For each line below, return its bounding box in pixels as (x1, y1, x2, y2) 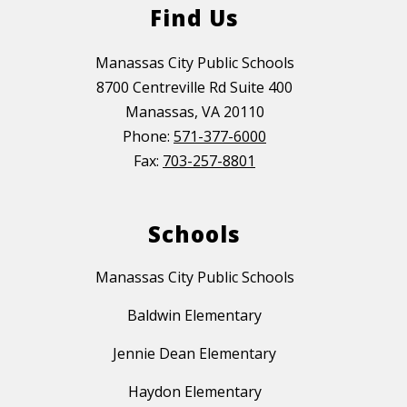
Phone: (123, 126, 174, 147)
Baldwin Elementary (127, 305, 262, 326)
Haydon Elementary (127, 382, 262, 402)
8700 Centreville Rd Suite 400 (96, 77, 293, 98)
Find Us (150, 3, 239, 34)
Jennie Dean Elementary (113, 343, 276, 364)
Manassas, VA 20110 (124, 102, 264, 123)
